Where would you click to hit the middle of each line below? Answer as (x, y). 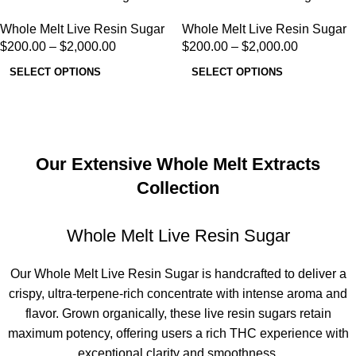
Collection (178, 188)
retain (313, 314)
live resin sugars (250, 314)
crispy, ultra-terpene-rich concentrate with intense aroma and (178, 294)
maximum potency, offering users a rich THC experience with (178, 334)
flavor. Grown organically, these (114, 314)
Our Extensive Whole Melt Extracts (178, 164)
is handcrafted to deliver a (272, 274)
